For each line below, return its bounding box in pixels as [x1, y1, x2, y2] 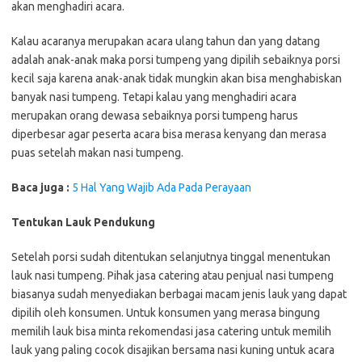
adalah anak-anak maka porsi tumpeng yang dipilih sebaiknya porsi [11, 53, 340, 66]
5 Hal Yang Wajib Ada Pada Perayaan [72, 180, 251, 194]
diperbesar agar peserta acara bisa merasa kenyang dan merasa [11, 127, 326, 141]
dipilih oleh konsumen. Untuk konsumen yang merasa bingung [11, 305, 320, 319]
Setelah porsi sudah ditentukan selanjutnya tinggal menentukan [11, 250, 330, 263]
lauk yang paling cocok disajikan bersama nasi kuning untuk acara [11, 343, 335, 356]
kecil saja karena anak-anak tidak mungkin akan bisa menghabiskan [11, 71, 342, 85]
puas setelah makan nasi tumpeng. [11, 145, 183, 159]
